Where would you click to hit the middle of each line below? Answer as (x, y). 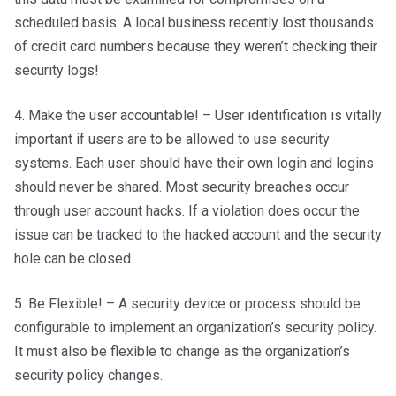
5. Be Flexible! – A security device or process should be (187, 304)
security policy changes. (88, 375)
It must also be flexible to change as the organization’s (182, 351)
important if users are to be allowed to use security (171, 139)
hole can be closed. (73, 259)
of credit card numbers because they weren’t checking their (195, 46)
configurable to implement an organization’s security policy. (195, 327)
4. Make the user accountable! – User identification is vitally (198, 115)
